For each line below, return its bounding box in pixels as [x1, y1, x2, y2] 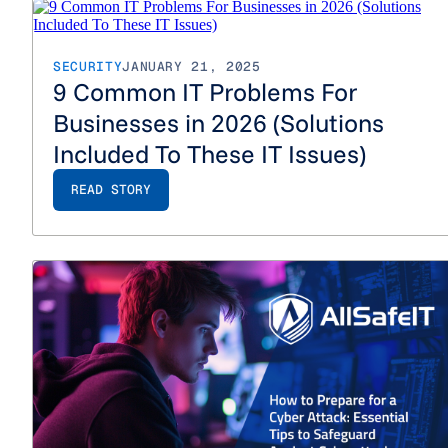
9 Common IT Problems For [53, 76, 358, 108]
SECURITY [53, 58, 123, 76]
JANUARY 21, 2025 [122, 58, 261, 76]
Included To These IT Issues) [53, 138, 366, 170]
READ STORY [71, 181, 151, 199]
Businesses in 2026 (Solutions [53, 107, 384, 139]
